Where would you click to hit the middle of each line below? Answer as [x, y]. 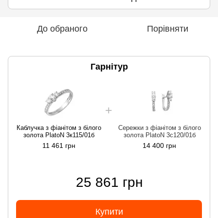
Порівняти [167, 28]
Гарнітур [109, 66]
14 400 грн [159, 145]
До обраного [62, 28]
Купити [109, 211]
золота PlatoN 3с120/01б [159, 135]
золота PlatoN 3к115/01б [59, 135]
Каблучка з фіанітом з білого [59, 127]
